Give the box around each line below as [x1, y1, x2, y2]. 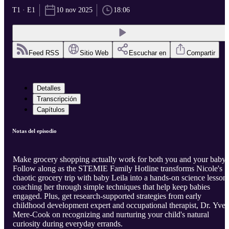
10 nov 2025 [56, 6, 93, 14]
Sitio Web [80, 49, 108, 57]
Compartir [187, 49, 215, 57]
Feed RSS [29, 49, 59, 57]
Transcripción [37, 95, 77, 103]
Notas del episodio [12, 128, 57, 134]
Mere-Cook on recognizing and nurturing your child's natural [13, 210, 209, 219]
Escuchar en [129, 49, 166, 57]
